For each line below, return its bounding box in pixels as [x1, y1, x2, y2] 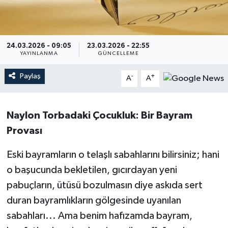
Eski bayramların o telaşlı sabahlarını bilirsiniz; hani [6, 150, 219, 160]
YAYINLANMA [19, 51, 58, 56]
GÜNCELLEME [97, 51, 139, 56]
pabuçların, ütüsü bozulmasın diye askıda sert [6, 180, 203, 191]
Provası [6, 126, 42, 136]
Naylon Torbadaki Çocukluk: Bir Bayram [6, 110, 192, 121]
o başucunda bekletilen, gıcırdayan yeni [6, 165, 177, 176]
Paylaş [19, 72, 41, 80]
